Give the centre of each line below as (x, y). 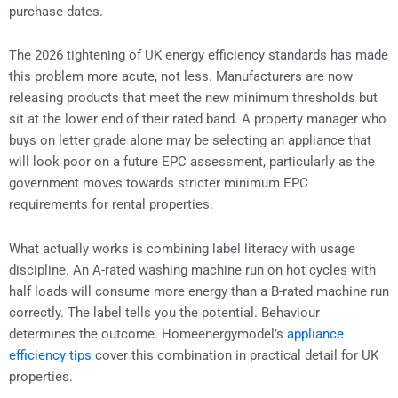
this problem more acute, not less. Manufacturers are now (181, 77)
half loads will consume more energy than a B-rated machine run (199, 291)
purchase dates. (56, 11)
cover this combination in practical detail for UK (235, 355)
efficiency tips (50, 355)
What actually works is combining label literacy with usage (182, 248)
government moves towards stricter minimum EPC (159, 183)
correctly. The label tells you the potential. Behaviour (164, 312)
